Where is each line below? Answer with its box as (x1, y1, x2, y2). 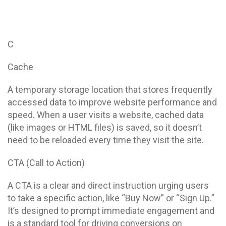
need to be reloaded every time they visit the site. (8, 135, 204, 145)
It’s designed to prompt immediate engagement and (8, 205, 214, 216)
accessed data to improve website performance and (8, 97, 217, 107)
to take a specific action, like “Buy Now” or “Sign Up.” (8, 193, 214, 203)
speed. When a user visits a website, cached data (8, 109, 204, 120)
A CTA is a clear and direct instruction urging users (8, 180, 209, 191)
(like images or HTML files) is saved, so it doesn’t (8, 122, 202, 133)
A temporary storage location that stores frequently (8, 84, 212, 95)
